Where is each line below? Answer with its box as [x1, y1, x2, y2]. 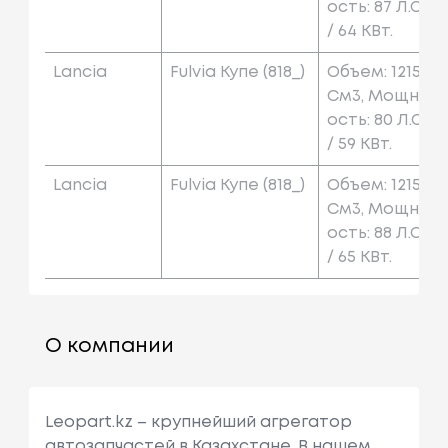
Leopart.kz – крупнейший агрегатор [44, 415, 352, 431]
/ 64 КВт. [326, 24, 393, 40]
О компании [44, 337, 174, 357]
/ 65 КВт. [326, 250, 392, 266]
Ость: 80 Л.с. [326, 113, 426, 129]
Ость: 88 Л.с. [326, 226, 425, 242]
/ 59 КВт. [326, 137, 392, 153]
